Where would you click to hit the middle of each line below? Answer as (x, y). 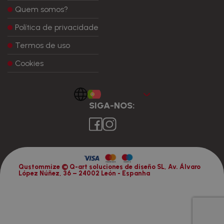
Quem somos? (41, 9)
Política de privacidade (57, 27)
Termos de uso (42, 45)
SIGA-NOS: (112, 105)
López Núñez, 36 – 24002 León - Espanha (84, 173)
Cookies (29, 63)
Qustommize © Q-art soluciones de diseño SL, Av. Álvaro (110, 167)
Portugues (124, 94)
